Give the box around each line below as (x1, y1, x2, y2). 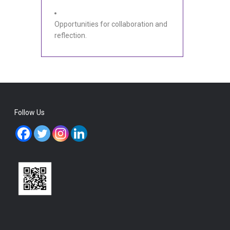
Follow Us (14, 108, 45, 117)
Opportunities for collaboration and (54, 20, 167, 28)
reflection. (54, 31, 87, 40)
